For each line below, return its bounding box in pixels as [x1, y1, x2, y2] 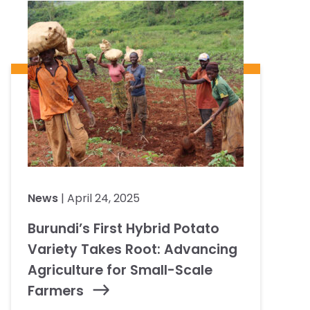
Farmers [28, 281, 84, 300]
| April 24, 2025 [58, 190, 140, 206]
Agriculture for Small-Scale [28, 260, 212, 280]
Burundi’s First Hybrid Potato [28, 219, 219, 238]
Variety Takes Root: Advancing [28, 239, 237, 259]
